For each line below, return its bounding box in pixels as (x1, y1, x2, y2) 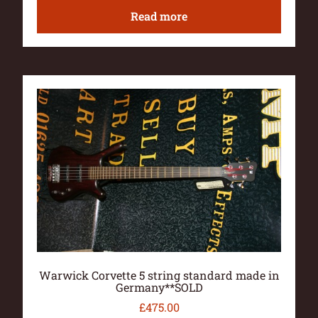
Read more (131, 8, 187, 23)
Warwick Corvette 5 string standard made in (38, 268, 280, 283)
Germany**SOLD (115, 280, 203, 295)
